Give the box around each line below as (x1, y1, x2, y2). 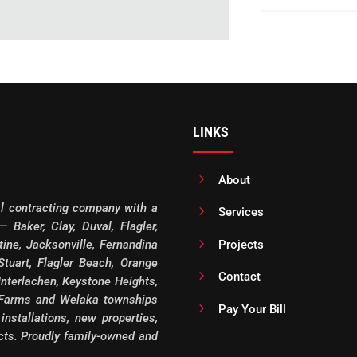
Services (218, 205, 264, 220)
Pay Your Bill (218, 301, 286, 316)
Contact (218, 269, 261, 284)
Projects (218, 237, 264, 252)
